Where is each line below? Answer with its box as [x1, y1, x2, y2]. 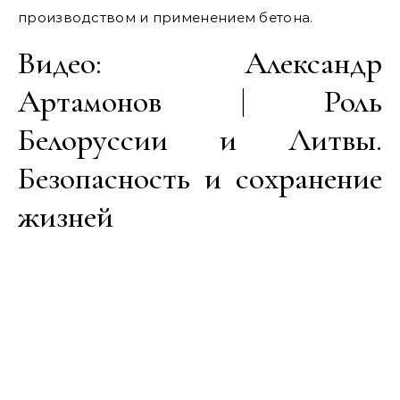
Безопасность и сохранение [18, 159, 382, 197]
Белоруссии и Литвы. [18, 121, 382, 159]
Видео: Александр [18, 44, 382, 82]
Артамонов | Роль [18, 82, 382, 121]
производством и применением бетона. [18, 9, 313, 26]
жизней [18, 197, 113, 236]
